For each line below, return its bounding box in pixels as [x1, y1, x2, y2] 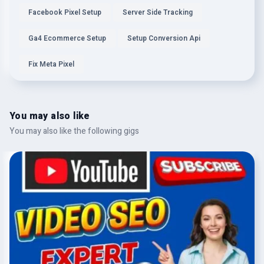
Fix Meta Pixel [28, 59, 74, 70]
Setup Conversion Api [127, 33, 200, 44]
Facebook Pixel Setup [28, 7, 101, 18]
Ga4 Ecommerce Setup [28, 33, 106, 44]
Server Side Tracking [123, 7, 193, 18]
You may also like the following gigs [9, 125, 139, 137]
